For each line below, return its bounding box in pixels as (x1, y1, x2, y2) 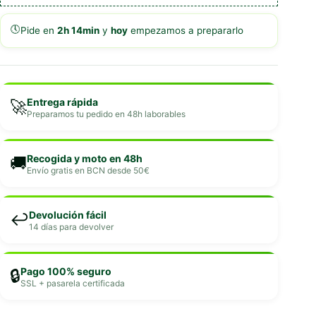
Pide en (20, 25, 57, 37)
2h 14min (57, 25, 99, 37)
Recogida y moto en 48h (27, 152, 142, 164)
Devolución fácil (29, 208, 107, 221)
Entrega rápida (27, 95, 98, 108)
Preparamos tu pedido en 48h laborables (27, 108, 186, 119)
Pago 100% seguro (20, 265, 111, 277)
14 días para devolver (29, 221, 114, 232)
